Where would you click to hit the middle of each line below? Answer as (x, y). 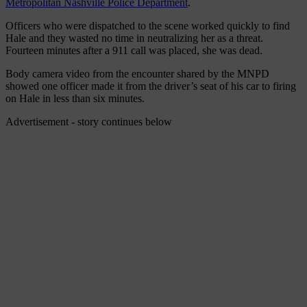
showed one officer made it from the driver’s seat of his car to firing (151, 86)
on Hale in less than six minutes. (75, 98)
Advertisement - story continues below (89, 121)
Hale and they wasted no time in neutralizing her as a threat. (134, 38)
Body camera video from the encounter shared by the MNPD (137, 73)
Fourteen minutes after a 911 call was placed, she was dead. (134, 50)
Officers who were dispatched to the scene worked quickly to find (148, 25)
